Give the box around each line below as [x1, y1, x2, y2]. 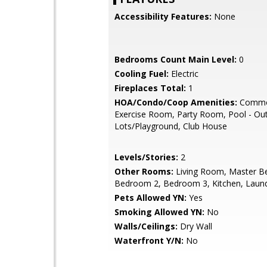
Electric [169, 68, 198, 79]
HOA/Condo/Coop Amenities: [114, 97, 237, 108]
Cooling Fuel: [114, 68, 169, 79]
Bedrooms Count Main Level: [114, 54, 237, 65]
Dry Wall [178, 221, 212, 232]
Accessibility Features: [114, 11, 212, 22]
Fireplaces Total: [114, 82, 186, 94]
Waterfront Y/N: [114, 235, 184, 246]
